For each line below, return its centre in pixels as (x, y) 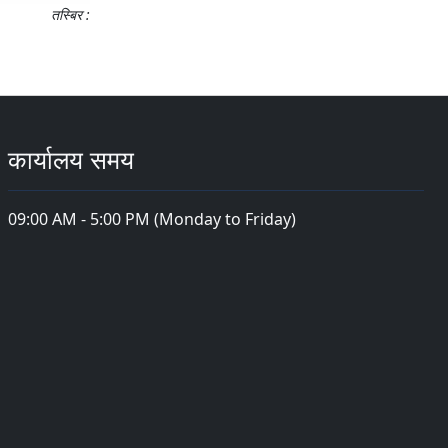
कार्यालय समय (71, 159)
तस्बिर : (70, 15)
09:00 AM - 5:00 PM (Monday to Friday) (152, 219)
